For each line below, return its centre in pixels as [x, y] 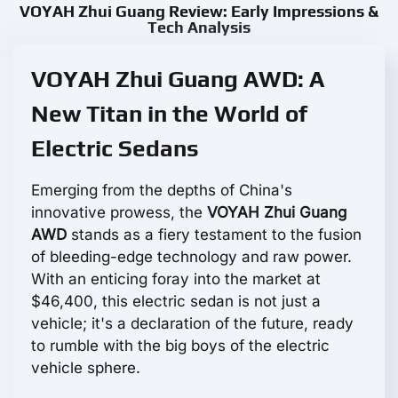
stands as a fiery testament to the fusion [214, 235]
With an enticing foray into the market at [176, 279]
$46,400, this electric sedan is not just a [176, 302]
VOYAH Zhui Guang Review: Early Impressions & [199, 12]
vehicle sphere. [86, 368]
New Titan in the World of [169, 114]
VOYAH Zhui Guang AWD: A [178, 80]
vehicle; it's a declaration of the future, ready [192, 324]
